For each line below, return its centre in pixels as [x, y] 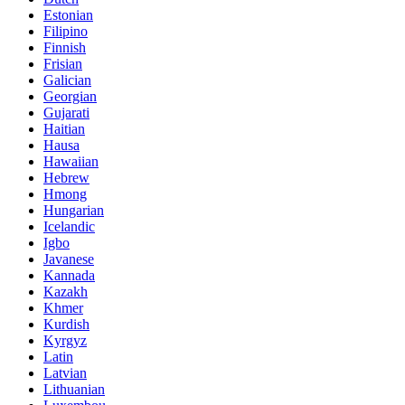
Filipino [66, 32]
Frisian [63, 64]
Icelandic [69, 227]
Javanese [69, 259]
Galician [67, 80]
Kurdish [66, 325]
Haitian [64, 129]
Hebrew [66, 178]
